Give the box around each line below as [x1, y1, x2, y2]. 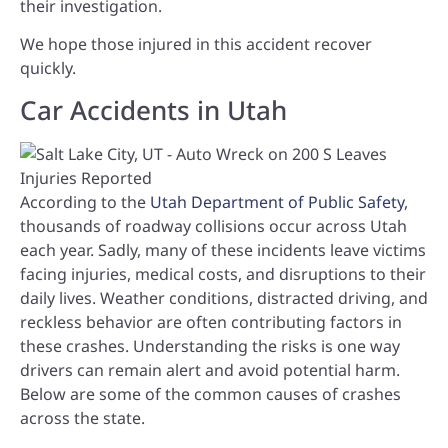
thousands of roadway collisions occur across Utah [20, 214, 407, 237]
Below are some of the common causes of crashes [20, 382, 401, 405]
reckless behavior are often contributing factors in [20, 310, 402, 333]
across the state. [20, 406, 145, 429]
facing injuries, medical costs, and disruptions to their [20, 262, 426, 285]
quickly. [20, 57, 76, 80]
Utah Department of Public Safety [150, 190, 404, 213]
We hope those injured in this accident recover [20, 33, 372, 56]
